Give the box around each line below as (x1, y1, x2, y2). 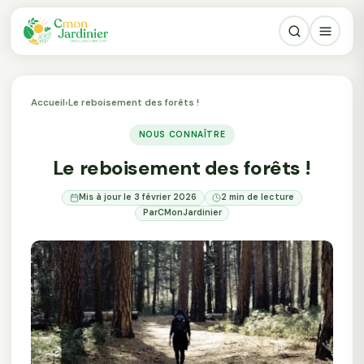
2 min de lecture (221, 192, 295, 203)
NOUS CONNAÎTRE (138, 128, 226, 140)
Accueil (30, 96, 65, 109)
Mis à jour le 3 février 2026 (78, 192, 197, 203)
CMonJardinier (157, 207, 222, 219)
